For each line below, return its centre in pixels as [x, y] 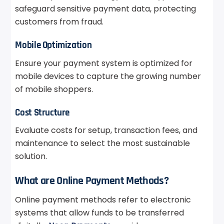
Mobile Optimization [53, 45]
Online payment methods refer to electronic [103, 200]
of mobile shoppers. [54, 89]
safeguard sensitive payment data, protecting [106, 9]
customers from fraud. [59, 22]
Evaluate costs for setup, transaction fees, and [106, 130]
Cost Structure [42, 112]
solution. [31, 156]
